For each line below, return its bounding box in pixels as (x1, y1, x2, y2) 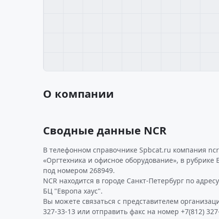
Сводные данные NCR (43, 123, 167, 137)
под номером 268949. (43, 166, 115, 175)
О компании (43, 86, 114, 101)
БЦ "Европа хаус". (43, 186, 103, 196)
